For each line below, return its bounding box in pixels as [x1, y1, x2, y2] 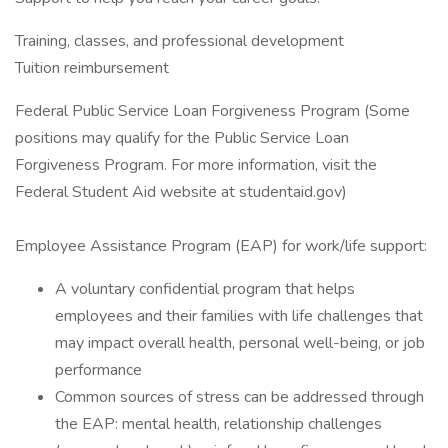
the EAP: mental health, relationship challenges [55, 413, 382, 435]
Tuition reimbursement [15, 57, 169, 79]
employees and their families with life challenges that [55, 305, 423, 327]
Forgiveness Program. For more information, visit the [15, 154, 377, 176]
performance [55, 359, 142, 381]
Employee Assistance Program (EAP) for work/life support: [15, 235, 427, 257]
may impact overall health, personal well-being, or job [55, 332, 425, 354]
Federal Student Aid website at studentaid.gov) [15, 181, 347, 203]
